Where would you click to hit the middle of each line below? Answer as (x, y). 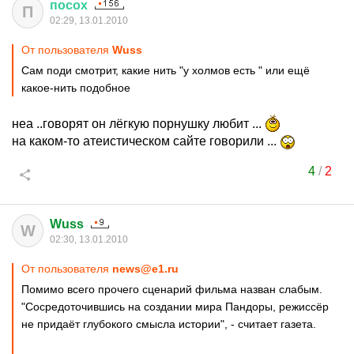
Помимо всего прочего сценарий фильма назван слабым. (172, 289)
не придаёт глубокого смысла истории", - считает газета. (169, 324)
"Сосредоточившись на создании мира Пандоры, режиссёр (175, 307)
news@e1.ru (145, 269)
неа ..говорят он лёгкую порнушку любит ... (138, 124)
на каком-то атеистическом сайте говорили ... (146, 141)
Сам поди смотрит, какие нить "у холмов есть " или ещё (166, 70)
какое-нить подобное (76, 88)
